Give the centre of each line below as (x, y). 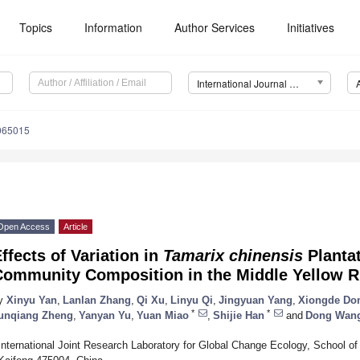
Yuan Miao (163, 315)
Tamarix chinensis (233, 256)
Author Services (215, 27)
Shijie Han (239, 315)
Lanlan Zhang (97, 300)
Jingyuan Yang (256, 300)
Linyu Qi (192, 300)
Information (114, 27)
